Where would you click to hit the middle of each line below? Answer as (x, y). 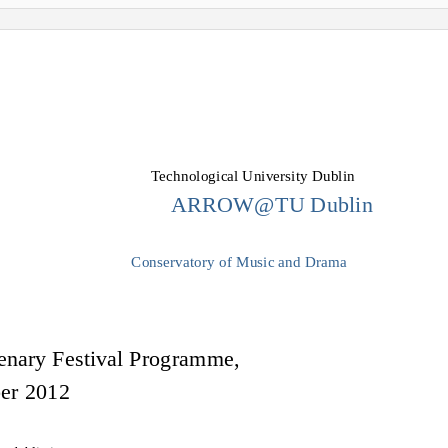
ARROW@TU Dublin (272, 204)
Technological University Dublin (253, 176)
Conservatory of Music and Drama (239, 262)
